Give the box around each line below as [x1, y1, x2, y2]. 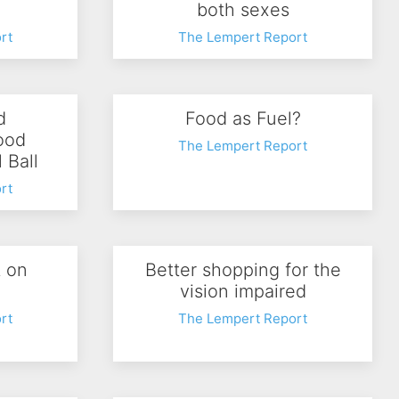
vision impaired [179, 281, 306, 302]
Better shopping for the [144, 259, 341, 281]
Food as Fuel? [184, 108, 301, 129]
